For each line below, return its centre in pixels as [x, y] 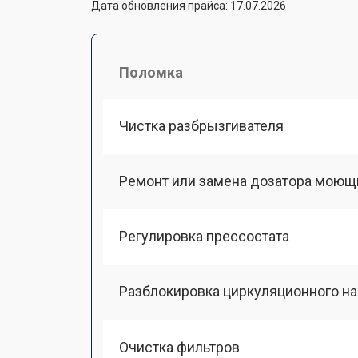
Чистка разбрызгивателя [201, 125]
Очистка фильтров [179, 347]
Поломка [151, 72]
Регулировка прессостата [204, 236]
